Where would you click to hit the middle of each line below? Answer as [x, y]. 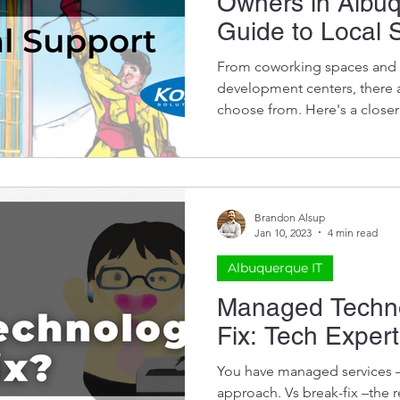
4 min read [353, 232]
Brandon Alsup [290, 217]
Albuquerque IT [275, 267]
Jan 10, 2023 [283, 232]
